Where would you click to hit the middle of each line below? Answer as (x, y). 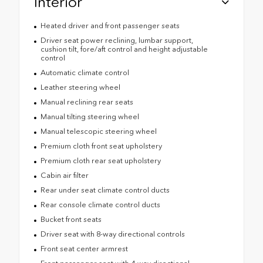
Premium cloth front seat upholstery (101, 146)
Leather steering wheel (80, 87)
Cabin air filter (64, 176)
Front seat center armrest (84, 249)
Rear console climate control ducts (100, 205)
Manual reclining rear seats (87, 102)
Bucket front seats (71, 220)
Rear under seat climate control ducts (105, 190)
